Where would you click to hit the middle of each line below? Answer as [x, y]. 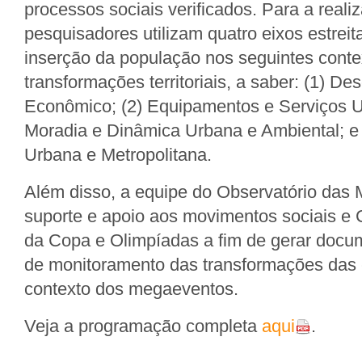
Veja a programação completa [143, 326]
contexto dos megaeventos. [131, 289]
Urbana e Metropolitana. [118, 155]
